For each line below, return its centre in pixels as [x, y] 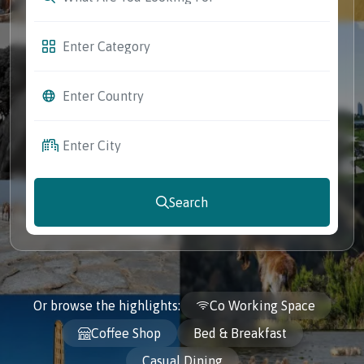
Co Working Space [262, 305]
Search [188, 202]
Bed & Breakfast [240, 333]
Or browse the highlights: [106, 305]
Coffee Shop [126, 333]
